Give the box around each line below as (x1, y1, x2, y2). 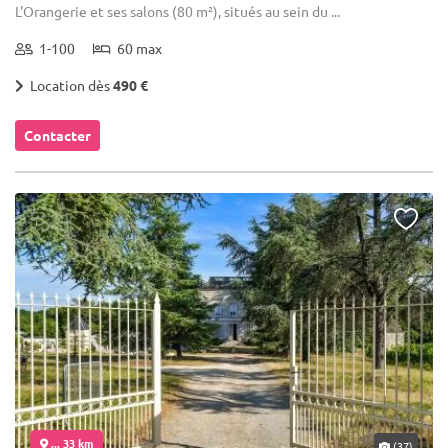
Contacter (24, 125, 91, 144)
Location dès (24, 75, 113, 94)
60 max (111, 38, 162, 57)
